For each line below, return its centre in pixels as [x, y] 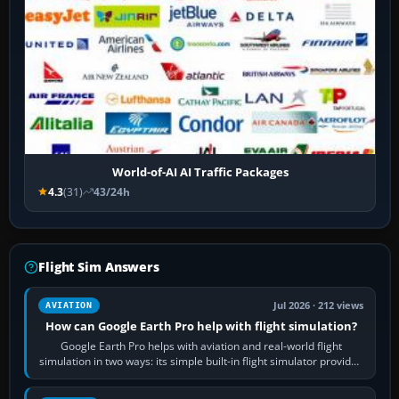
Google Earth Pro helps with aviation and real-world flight [201, 346]
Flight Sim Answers [99, 266]
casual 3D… [201, 376]
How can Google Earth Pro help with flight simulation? [201, 326]
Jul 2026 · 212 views [319, 305]
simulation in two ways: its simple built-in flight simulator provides [201, 361]
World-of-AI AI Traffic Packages [200, 171]
